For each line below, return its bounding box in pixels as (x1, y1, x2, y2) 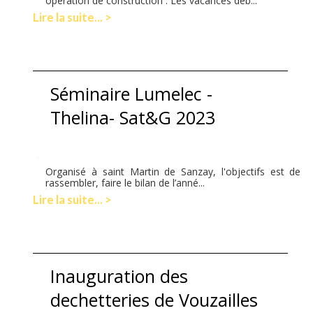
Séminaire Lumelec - (50, 81, 213, 105)
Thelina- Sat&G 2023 (50, 105, 216, 129)
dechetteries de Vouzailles (50, 287, 259, 312)
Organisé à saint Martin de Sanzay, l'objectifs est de (45, 164, 301, 178)
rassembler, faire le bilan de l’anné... (45, 175, 205, 189)
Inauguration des (50, 263, 189, 288)
